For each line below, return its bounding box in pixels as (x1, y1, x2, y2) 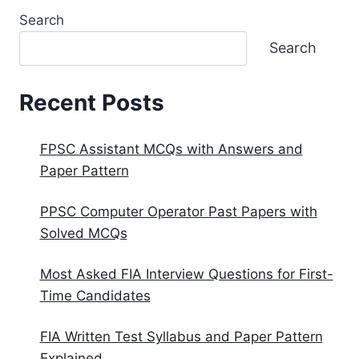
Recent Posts (19, 89, 164, 117)
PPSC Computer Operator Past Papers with (39, 204, 317, 220)
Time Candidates (39, 288, 151, 305)
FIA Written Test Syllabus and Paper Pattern (39, 329, 323, 345)
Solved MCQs (39, 225, 127, 242)
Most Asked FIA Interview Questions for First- (39, 266, 333, 283)
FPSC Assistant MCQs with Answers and (39, 141, 303, 158)
